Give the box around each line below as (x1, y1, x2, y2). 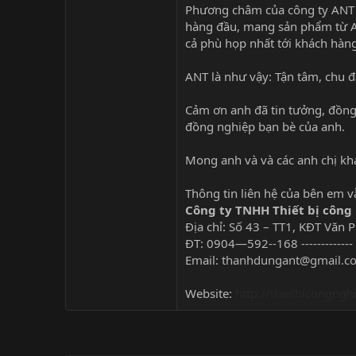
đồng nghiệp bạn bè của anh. (185, 118, 345, 134)
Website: (185, 284, 235, 301)
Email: (185, 251, 222, 268)
